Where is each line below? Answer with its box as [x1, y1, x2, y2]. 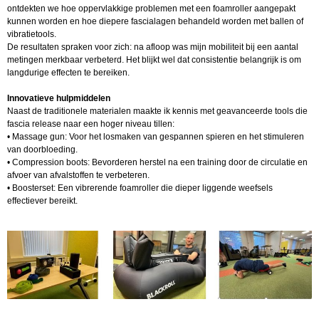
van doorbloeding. [7, 145, 78, 155]
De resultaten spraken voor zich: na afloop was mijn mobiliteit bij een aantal [7, 42, 298, 53]
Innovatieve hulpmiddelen [7, 93, 110, 104]
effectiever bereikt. [7, 196, 78, 206]
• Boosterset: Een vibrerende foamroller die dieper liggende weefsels [7, 183, 273, 194]
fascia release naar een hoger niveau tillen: [7, 119, 174, 130]
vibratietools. [7, 29, 56, 40]
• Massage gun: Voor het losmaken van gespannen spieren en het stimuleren [7, 132, 304, 142]
